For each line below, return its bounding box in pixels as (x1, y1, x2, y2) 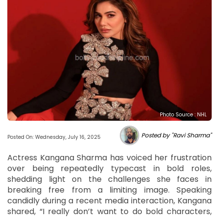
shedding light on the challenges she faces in (7, 173, 212, 185)
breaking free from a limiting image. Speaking (7, 184, 212, 196)
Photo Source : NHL (160, 110, 207, 118)
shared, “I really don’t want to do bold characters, (7, 205, 212, 217)
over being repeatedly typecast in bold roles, (7, 162, 212, 174)
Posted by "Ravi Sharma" (141, 131, 212, 139)
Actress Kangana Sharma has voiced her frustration (7, 152, 212, 163)
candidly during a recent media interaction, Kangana (7, 195, 212, 206)
